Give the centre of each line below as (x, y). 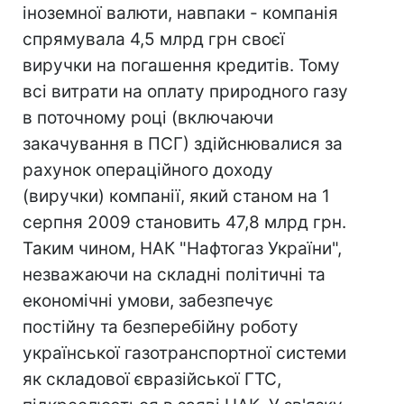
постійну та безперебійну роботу (161, 327)
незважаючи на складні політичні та (174, 275)
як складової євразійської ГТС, (152, 379)
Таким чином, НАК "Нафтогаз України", (182, 248)
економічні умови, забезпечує (148, 301)
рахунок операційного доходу (148, 170)
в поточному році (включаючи (148, 118)
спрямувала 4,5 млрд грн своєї (154, 39)
